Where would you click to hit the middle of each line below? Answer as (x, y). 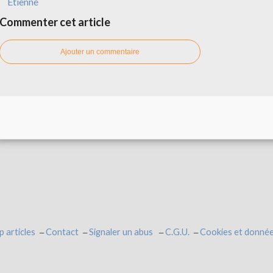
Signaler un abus (122, 232)
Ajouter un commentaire (100, 52)
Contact (62, 232)
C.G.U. (177, 232)
